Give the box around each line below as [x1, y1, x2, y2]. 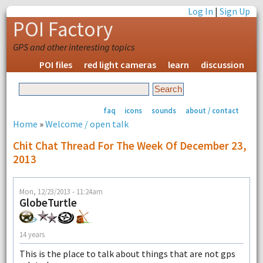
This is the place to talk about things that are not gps [19, 248, 235, 260]
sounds [151, 105, 177, 115]
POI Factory [12, 16, 113, 42]
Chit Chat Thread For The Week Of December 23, [12, 138, 247, 153]
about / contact [185, 105, 239, 115]
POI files [39, 59, 73, 70]
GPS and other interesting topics [12, 41, 134, 53]
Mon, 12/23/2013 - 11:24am [19, 187, 103, 197]
